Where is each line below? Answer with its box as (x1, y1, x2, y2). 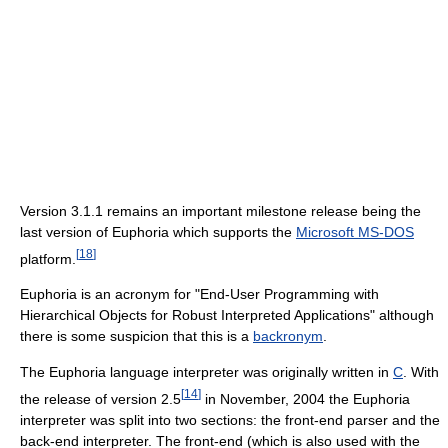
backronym (253, 328, 323, 345)
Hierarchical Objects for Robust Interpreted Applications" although (20, 307, 434, 324)
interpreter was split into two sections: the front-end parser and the (20, 412, 440, 429)
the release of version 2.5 (20, 391, 181, 408)
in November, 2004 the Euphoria (201, 391, 410, 408)
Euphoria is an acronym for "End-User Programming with (20, 286, 379, 303)
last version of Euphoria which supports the (20, 223, 296, 240)
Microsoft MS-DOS (296, 223, 414, 240)
